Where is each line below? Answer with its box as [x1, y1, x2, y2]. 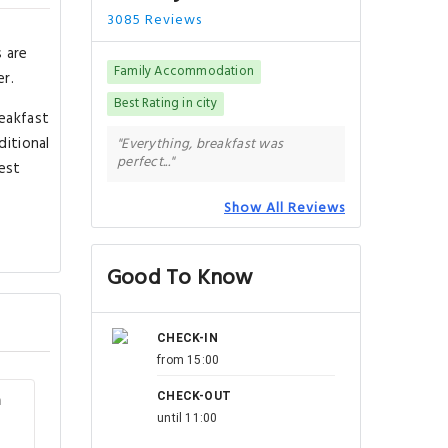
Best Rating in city [114, 93, 217, 114]
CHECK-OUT [157, 389, 231, 403]
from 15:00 [157, 353, 220, 367]
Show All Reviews [224, 197, 345, 220]
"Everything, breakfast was [117, 133, 284, 156]
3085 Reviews [107, 9, 202, 32]
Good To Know [107, 261, 253, 296]
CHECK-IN [157, 331, 218, 345]
